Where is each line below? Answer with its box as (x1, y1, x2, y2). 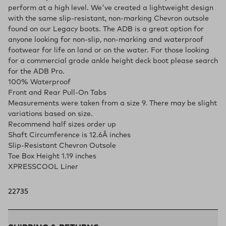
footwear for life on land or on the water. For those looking (8, 47, 209, 54)
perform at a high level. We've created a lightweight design (8, 5, 213, 12)
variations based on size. (8, 110, 93, 118)
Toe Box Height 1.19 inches (8, 153, 96, 160)
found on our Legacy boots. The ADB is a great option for (8, 26, 204, 33)
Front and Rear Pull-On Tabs (8, 89, 106, 96)
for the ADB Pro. (8, 68, 65, 75)
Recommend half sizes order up (8, 121, 116, 128)
